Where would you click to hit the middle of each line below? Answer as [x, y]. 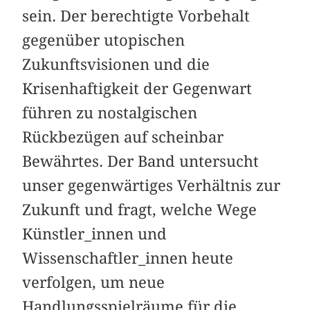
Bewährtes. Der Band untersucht [141, 161]
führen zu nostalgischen [110, 112]
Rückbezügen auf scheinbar [123, 137]
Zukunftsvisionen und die [116, 64]
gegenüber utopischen [104, 40]
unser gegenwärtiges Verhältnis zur [152, 185]
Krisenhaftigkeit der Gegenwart [137, 88]
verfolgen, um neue [94, 282]
